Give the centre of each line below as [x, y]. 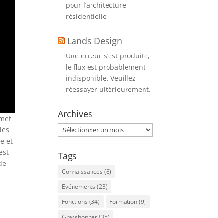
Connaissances [82, 172]
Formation [124, 202]
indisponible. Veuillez [101, 78]
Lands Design [95, 41]
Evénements [79, 187]
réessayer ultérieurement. [109, 89]
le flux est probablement [106, 67]
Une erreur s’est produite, [108, 56]
